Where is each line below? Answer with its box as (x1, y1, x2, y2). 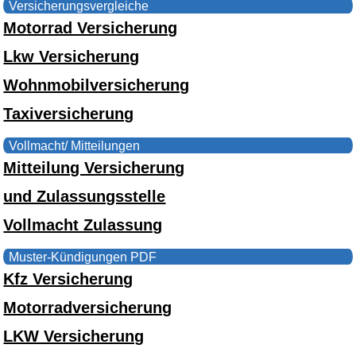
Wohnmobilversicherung (3, 75, 190, 94)
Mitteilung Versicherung (3, 158, 185, 176)
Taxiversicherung (3, 104, 134, 122)
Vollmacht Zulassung (3, 215, 163, 234)
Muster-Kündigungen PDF (9, 250, 157, 264)
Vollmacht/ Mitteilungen (9, 138, 141, 153)
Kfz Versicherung (3, 269, 133, 288)
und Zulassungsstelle (3, 187, 166, 205)
